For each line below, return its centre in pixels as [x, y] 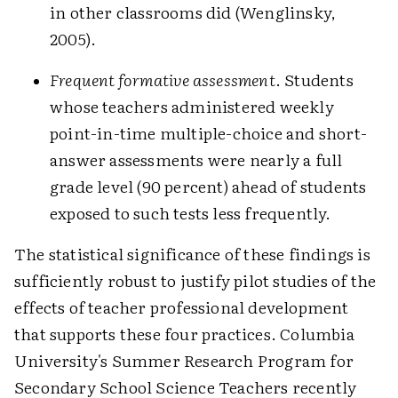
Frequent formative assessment [163, 80]
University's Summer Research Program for [184, 361]
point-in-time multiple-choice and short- [209, 133]
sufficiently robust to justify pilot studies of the [195, 281]
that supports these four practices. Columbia [184, 334]
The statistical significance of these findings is [192, 254]
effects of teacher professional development [182, 307]
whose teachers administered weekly [192, 107]
